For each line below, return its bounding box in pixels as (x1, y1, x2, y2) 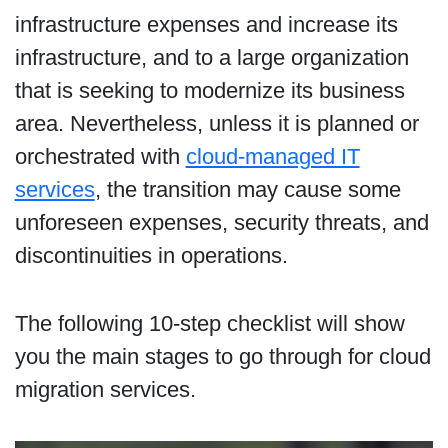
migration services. (14, 377, 196, 403)
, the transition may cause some (94, 177, 401, 203)
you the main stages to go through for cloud (14, 344, 431, 370)
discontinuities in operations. (14, 243, 288, 269)
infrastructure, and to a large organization (14, 45, 409, 71)
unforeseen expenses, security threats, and (14, 210, 429, 236)
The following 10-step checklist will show (14, 311, 405, 337)
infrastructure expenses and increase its (14, 12, 398, 38)
